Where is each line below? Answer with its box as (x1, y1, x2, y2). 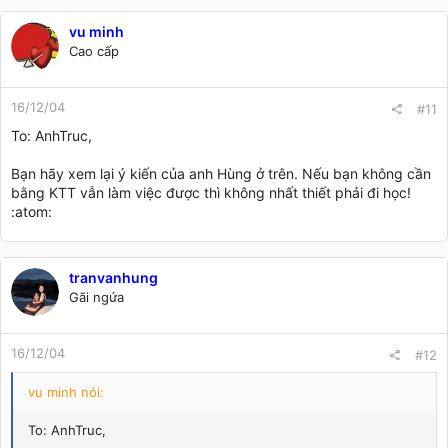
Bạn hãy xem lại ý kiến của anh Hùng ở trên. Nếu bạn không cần (11, 164, 431, 182)
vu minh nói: (28, 383, 104, 400)
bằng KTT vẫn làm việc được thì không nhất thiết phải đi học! (11, 183, 411, 201)
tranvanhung (69, 268, 158, 286)
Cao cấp (69, 42, 119, 59)
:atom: (11, 202, 52, 220)
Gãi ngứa (69, 288, 124, 305)
